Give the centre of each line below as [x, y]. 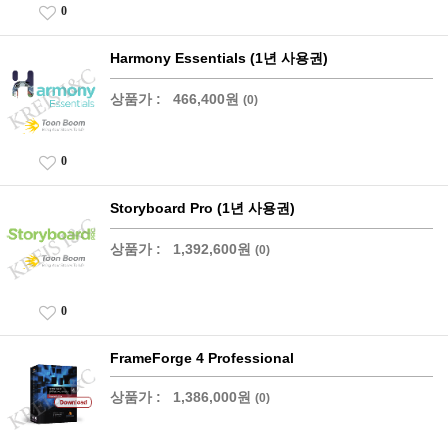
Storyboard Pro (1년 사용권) [202, 207]
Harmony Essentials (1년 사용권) [219, 57]
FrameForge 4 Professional [202, 357]
